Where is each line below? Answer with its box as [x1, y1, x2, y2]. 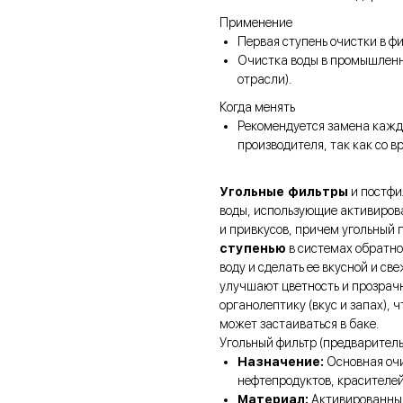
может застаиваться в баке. [219, 317, 381, 332]
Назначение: [237, 354, 324, 370]
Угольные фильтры [219, 184, 348, 200]
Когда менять [219, 100, 295, 115]
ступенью [219, 241, 286, 256]
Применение [219, 15, 292, 31]
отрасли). [237, 72, 294, 87]
